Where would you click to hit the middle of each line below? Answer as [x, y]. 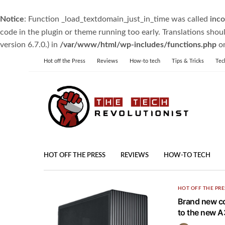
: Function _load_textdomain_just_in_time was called [117, 19]
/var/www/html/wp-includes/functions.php [138, 45]
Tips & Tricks [188, 61]
